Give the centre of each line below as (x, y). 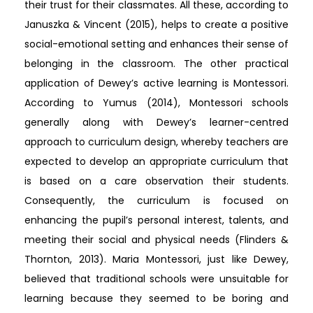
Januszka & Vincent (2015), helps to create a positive (156, 24)
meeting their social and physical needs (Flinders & (156, 239)
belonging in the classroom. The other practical (156, 63)
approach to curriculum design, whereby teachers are (156, 141)
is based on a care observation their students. (156, 181)
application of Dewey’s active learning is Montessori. (156, 83)
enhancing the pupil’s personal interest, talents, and (156, 220)
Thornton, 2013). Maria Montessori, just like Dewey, (156, 259)
